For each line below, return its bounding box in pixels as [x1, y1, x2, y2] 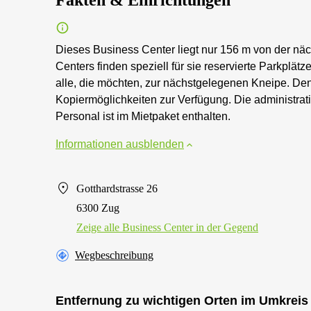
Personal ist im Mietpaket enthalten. [56, 110, 230, 122]
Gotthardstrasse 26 [76, 183, 158, 194]
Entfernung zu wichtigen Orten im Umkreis [56, 294, 308, 308]
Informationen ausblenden [56, 138, 184, 150]
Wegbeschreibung [75, 249, 153, 261]
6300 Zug [76, 202, 119, 214]
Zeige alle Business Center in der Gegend [76, 221, 258, 233]
